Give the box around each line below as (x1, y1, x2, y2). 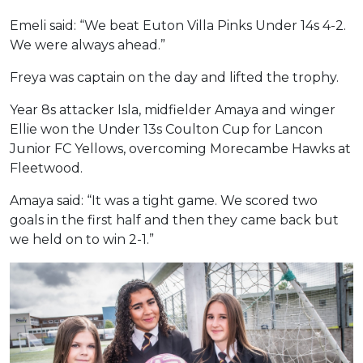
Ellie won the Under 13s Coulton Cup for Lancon (10, 121, 322, 137)
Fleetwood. (10, 160, 83, 176)
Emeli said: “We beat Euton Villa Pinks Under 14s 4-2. (10, 17, 346, 33)
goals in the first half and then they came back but (10, 211, 339, 228)
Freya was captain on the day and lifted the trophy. (10, 69, 339, 85)
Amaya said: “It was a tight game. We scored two (10, 192, 318, 208)
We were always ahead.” (10, 36, 165, 53)
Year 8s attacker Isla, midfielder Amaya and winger (10, 101, 335, 117)
